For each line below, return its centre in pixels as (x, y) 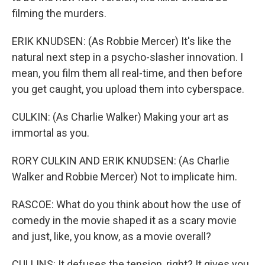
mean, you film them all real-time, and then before (127, 73)
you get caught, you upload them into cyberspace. (128, 89)
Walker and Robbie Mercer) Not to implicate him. (125, 177)
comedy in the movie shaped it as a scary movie (124, 220)
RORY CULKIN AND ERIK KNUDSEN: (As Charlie (121, 161)
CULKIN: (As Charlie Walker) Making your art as (120, 117)
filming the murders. (59, 13)
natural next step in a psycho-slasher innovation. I (127, 57)
